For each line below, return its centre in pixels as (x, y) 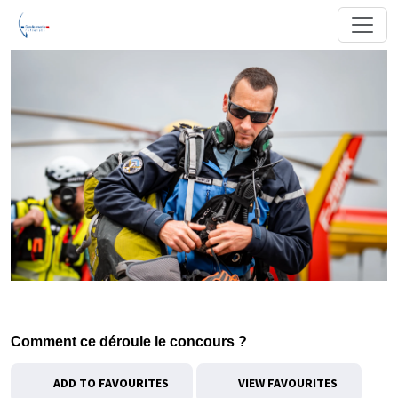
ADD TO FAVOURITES (111, 383)
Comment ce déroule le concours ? (129, 342)
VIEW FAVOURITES (287, 383)
